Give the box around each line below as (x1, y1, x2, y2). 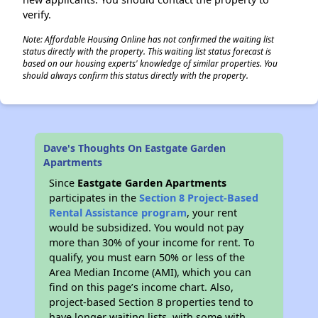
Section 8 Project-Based (139, 191, 259, 204)
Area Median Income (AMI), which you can (49, 265, 252, 279)
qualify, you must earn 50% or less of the (49, 251, 246, 264)
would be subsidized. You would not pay (49, 221, 244, 234)
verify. (23, 8, 51, 21)
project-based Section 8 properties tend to (49, 295, 254, 309)
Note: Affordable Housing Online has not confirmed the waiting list (23, 33, 274, 45)
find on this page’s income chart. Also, (49, 280, 234, 294)
